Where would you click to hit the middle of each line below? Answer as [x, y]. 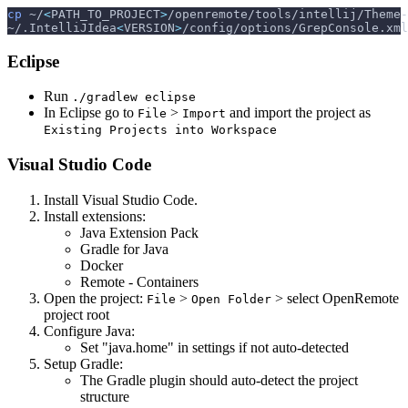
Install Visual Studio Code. [121, 199]
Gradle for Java [124, 249]
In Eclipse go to [91, 113]
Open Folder [231, 299]
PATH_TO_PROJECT [106, 14]
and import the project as [298, 113]
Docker [102, 265]
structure [105, 396]
